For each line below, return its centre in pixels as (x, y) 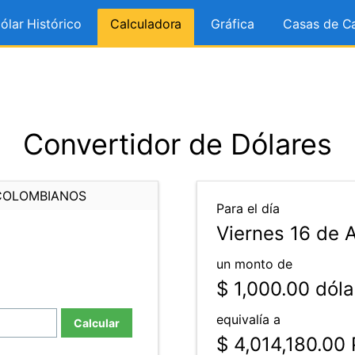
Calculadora (146, 24)
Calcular (97, 323)
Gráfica (233, 24)
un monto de (254, 264)
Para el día (248, 208)
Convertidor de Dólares (177, 144)
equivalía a (248, 319)
